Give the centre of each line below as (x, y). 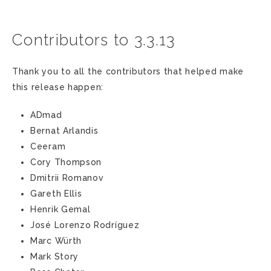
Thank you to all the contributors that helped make (128, 71)
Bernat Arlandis (64, 131)
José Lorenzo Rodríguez (85, 225)
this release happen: (58, 87)
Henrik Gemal (60, 209)
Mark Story (54, 256)
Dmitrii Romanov (67, 178)
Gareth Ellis (56, 194)
